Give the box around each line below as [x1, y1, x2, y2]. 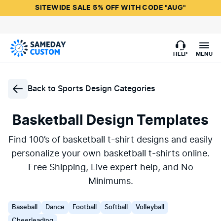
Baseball [12, 204, 37, 211]
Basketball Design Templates [12, 113, 209, 128]
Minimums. [88, 177, 133, 186]
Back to [28, 85, 58, 93]
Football [73, 204, 97, 211]
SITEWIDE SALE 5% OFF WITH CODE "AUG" [35, 4, 186, 11]
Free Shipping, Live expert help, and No [28, 163, 193, 172]
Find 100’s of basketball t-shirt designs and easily [8, 135, 213, 145]
